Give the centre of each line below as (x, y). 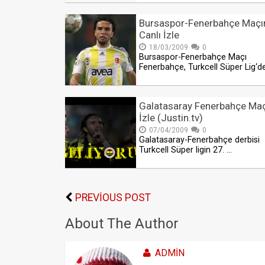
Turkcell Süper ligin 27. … (185, 150)
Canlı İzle (159, 35)
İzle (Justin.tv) (171, 118)
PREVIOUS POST (113, 198)
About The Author (122, 224)
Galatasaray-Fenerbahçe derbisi (199, 140)
